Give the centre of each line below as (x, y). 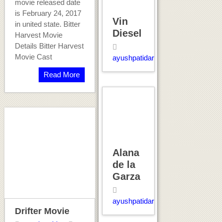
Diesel (127, 33)
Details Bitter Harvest (49, 46)
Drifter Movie (42, 211)
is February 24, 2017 (48, 13)
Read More (61, 74)
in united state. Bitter (47, 24)
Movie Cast (33, 56)
